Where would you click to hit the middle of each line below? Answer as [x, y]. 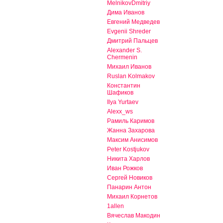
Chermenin [122, 57]
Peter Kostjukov [128, 150]
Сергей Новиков [130, 178]
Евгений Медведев [133, 22]
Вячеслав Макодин [134, 216]
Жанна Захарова [131, 131]
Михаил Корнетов [132, 197]
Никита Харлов [128, 159]
